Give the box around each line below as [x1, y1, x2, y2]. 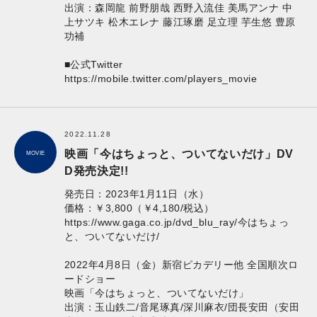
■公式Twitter [64, 59, 123, 71]
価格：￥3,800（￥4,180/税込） [64, 202, 214, 214]
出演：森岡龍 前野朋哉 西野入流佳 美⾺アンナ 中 [64, 2, 293, 14]
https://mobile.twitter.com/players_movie [64, 73, 258, 85]
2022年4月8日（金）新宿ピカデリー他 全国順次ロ [64, 259, 299, 271]
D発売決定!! [64, 165, 129, 178]
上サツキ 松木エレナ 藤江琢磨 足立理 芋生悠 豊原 [64, 16, 296, 28]
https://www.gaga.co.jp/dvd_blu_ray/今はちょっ [64, 217, 289, 229]
